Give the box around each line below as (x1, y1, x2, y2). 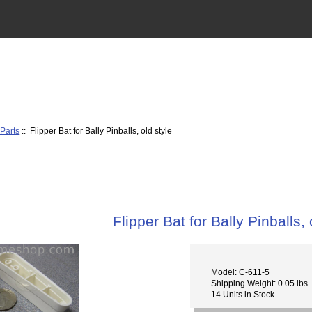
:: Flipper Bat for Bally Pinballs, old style (19, 125, 173, 135)
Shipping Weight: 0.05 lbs (211, 278, 309, 288)
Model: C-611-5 (211, 267, 270, 276)
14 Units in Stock (211, 289, 275, 299)
